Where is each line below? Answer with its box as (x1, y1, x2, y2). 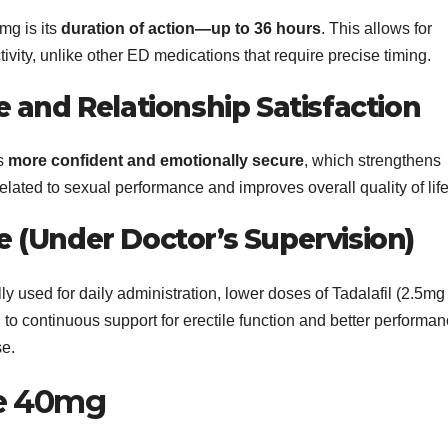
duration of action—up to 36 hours (61, 19, 321, 37)
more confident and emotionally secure (8, 152, 304, 170)
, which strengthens (304, 152, 441, 170)
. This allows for (321, 19, 432, 37)
